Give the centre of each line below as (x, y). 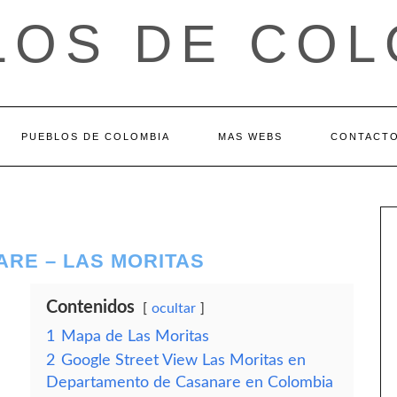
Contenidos (90, 307)
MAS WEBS (250, 136)
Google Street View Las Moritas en (183, 360)
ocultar (174, 308)
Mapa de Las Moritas (135, 336)
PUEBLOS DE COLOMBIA (95, 136)
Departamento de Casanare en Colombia (190, 382)
